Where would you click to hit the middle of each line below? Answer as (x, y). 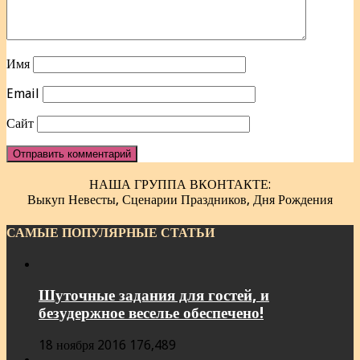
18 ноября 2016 (82, 346)
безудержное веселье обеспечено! (151, 313)
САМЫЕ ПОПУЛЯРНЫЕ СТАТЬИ (110, 232)
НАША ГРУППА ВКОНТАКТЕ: (180, 185)
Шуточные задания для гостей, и (154, 296)
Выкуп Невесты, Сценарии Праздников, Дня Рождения (180, 200)
